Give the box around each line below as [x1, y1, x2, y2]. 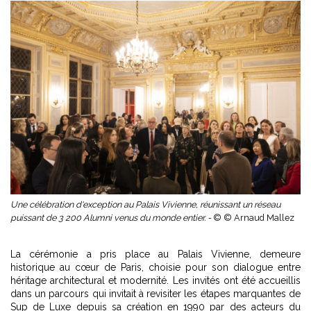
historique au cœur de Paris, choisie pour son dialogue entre [10, 261, 301, 273]
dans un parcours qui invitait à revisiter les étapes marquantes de [10, 287, 301, 299]
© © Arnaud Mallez [213, 212, 296, 223]
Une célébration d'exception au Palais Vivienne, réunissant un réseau [10, 199, 280, 210]
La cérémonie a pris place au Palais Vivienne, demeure [10, 248, 301, 260]
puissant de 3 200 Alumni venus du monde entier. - [10, 212, 213, 223]
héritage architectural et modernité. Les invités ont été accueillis [10, 274, 301, 286]
